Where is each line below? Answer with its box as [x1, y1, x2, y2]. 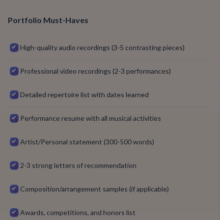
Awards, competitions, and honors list [20, 208, 136, 217]
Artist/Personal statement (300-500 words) [20, 137, 154, 146]
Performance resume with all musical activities [20, 114, 161, 122]
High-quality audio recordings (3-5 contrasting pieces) [20, 43, 185, 52]
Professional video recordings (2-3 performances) [20, 67, 171, 75]
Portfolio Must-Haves [8, 15, 88, 25]
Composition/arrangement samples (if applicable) [20, 185, 169, 193]
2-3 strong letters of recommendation [20, 161, 137, 169]
